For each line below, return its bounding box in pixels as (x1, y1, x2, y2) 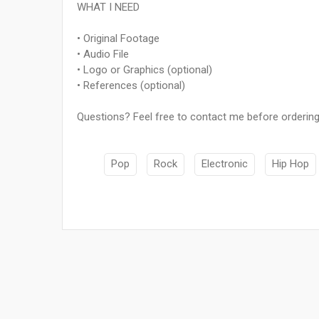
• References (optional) (77, 79, 185, 93)
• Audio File (77, 48, 129, 61)
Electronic (202, 157, 248, 171)
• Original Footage (77, 32, 159, 46)
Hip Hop (272, 157, 309, 171)
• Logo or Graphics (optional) (77, 63, 212, 77)
